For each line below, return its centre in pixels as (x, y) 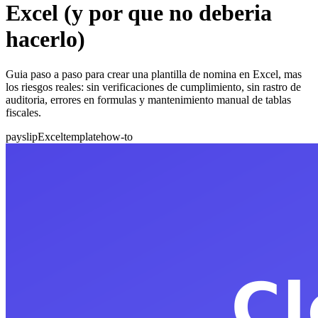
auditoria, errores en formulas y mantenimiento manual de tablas (148, 99)
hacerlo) (45, 39)
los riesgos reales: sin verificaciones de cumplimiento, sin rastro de (153, 87)
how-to (117, 136)
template (82, 136)
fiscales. (23, 112)
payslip (22, 136)
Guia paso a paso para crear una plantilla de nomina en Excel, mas (154, 74)
